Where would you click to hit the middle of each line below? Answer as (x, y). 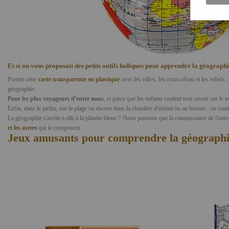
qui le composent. (60, 128)
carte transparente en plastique (79, 79)
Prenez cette (22, 79)
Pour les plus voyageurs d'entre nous (56, 98)
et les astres (23, 128)
